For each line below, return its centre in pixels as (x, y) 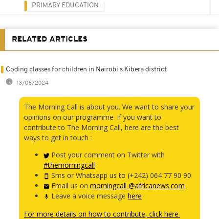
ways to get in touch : (58, 138)
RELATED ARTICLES (50, 40)
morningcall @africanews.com (138, 186)
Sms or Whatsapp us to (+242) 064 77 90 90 (120, 175)
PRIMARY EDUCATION (65, 6)
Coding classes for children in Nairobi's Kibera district (86, 70)
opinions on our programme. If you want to (93, 117)
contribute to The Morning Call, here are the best (101, 128)
